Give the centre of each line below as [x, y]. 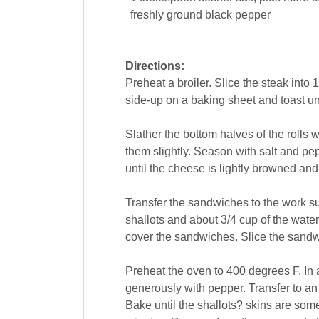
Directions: [155, 66]
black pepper [237, 15]
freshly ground [166, 15]
